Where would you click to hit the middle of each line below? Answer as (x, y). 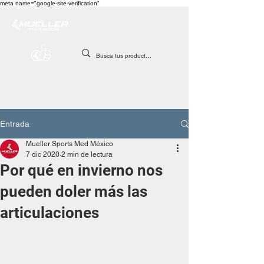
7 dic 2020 (43, 154)
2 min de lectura (87, 154)
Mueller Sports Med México (70, 144)
